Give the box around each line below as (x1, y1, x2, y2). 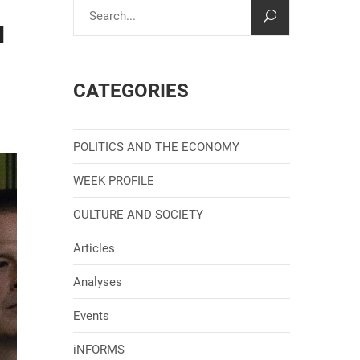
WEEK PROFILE (73, 174, 154, 188)
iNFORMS (73, 342, 125, 357)
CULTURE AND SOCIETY (73, 207, 203, 222)
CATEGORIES (73, 80, 189, 102)
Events (73, 309, 109, 323)
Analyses (73, 275, 122, 289)
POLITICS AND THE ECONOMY (73, 140, 239, 154)
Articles (73, 241, 115, 256)
